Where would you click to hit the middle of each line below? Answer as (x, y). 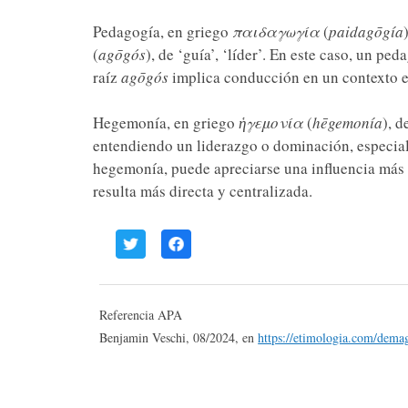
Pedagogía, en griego (162, 31)
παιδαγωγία (275, 31)
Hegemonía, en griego (165, 122)
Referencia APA (141, 315)
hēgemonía (347, 122)
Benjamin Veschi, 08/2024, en (179, 337)
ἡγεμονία (270, 122)
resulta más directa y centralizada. (202, 191)
